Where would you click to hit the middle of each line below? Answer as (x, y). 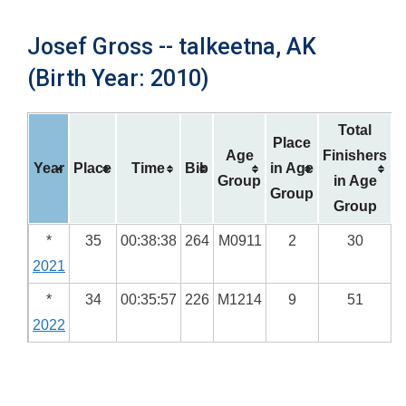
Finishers (355, 155)
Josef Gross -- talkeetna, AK (172, 47)
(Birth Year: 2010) (118, 78)
